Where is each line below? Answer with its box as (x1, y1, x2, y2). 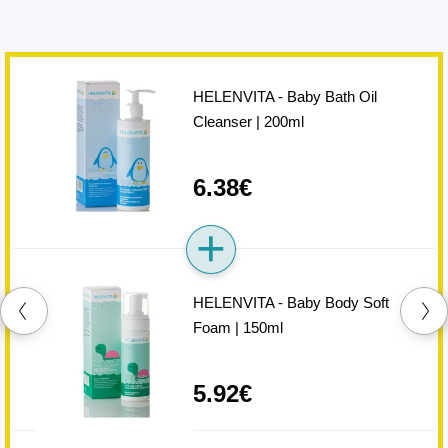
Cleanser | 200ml (192, 112, 304, 130)
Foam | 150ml (192, 319, 283, 337)
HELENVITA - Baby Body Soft (192, 294, 389, 312)
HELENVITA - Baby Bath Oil (192, 87, 377, 105)
